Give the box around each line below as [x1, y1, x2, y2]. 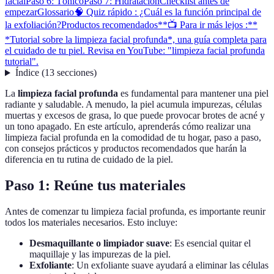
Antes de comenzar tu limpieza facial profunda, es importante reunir [5, 206, 265, 217]
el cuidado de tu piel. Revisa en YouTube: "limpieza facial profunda [5, 45, 265, 56]
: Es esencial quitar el [169, 238, 251, 249]
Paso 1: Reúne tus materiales [5, 177, 185, 194]
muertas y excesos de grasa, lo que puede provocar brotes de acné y [5, 110, 265, 121]
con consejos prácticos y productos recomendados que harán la [5, 143, 246, 154]
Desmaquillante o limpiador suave [29, 238, 169, 249]
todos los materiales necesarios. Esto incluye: [5, 217, 177, 228]
